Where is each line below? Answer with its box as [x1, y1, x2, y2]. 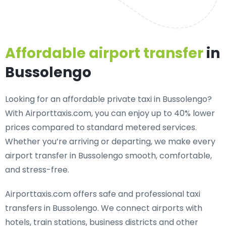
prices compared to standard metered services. [5, 122, 197, 133]
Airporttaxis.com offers [5, 188, 99, 200]
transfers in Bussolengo [5, 202, 97, 214]
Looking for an [5, 93, 63, 105]
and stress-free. [5, 164, 69, 176]
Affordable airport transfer [5, 43, 203, 63]
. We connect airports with [97, 202, 202, 214]
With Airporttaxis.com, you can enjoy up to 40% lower [5, 107, 215, 119]
